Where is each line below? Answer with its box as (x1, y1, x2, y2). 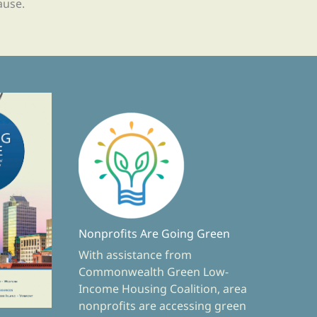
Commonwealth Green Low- (78, 263, 229, 279)
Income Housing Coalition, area (78, 280, 247, 296)
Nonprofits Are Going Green (78, 225, 230, 241)
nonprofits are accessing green (78, 297, 246, 313)
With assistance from (78, 246, 192, 263)
